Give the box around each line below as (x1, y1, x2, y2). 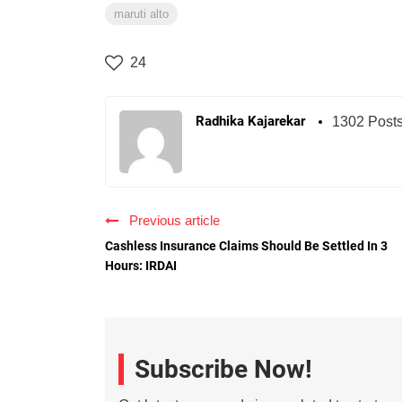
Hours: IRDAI (105, 258, 177, 274)
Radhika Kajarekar (196, 113, 305, 130)
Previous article (122, 213, 220, 229)
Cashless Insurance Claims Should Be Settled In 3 (105, 239, 388, 254)
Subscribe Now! (135, 354, 312, 385)
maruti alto (114, 7, 169, 22)
